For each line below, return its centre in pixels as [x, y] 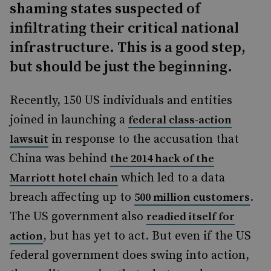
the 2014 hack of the [162, 159]
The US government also [78, 217]
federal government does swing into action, [129, 256]
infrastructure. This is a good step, [128, 48]
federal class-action [180, 120]
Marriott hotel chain [64, 178]
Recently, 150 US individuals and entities [121, 101]
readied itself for [191, 217]
